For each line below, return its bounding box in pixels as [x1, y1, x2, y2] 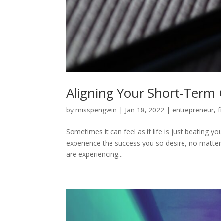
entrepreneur [172, 105, 214, 114]
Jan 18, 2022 [125, 105, 165, 114]
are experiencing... [66, 149, 123, 159]
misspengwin [75, 105, 117, 114]
